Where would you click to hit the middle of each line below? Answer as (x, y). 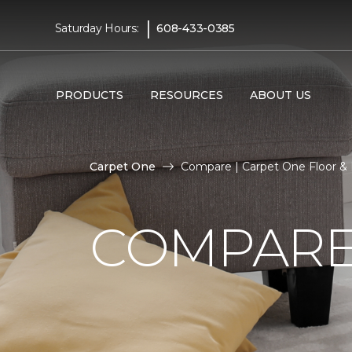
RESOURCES (186, 95)
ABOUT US (280, 95)
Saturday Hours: (97, 28)
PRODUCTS (89, 95)
